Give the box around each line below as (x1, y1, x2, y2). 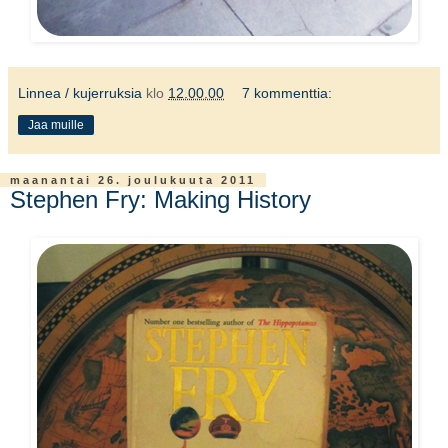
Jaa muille (28, 117, 84, 132)
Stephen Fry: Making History (10, 185, 311, 213)
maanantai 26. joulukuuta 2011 (10, 173, 256, 186)
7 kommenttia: (242, 84, 333, 101)
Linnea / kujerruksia (18, 84, 142, 101)
